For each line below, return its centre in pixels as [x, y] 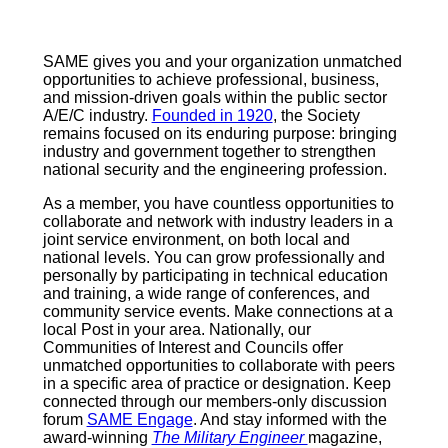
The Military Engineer [229, 437]
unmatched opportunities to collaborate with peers [218, 365]
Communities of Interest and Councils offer [192, 347]
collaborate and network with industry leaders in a [217, 221]
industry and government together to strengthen [209, 151]
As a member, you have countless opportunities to [218, 203]
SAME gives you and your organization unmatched [222, 61]
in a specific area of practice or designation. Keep [216, 383]
